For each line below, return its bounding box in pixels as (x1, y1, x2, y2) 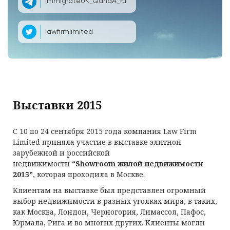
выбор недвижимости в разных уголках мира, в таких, (13, 196, 217, 206)
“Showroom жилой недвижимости (72, 159, 203, 168)
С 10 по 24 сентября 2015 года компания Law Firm (13, 126, 197, 136)
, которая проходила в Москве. (33, 169, 145, 179)
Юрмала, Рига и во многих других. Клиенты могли (13, 218, 205, 227)
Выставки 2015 (13, 97, 102, 112)
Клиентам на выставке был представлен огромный (13, 185, 206, 195)
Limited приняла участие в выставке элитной (13, 137, 181, 147)
